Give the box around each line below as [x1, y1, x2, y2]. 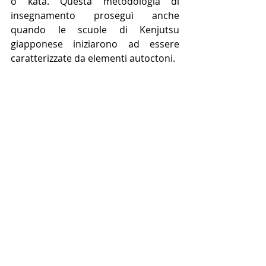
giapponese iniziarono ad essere [11, 37, 179, 50]
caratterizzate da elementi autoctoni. [11, 51, 175, 65]
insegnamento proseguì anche [11, 8, 179, 22]
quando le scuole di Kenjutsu [11, 23, 179, 36]
